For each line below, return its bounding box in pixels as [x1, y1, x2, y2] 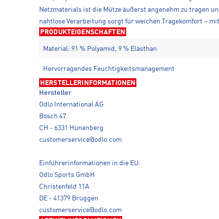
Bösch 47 [39, 112, 66, 120]
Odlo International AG [39, 101, 104, 108]
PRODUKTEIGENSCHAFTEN [40, 28, 125, 36]
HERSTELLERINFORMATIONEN [40, 79, 136, 87]
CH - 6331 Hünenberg [39, 124, 104, 131]
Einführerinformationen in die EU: [39, 159, 141, 167]
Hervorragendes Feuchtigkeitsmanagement [43, 65, 175, 72]
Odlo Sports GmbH [39, 171, 95, 178]
